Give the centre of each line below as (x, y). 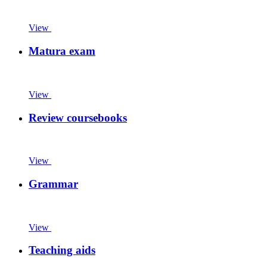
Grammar (53, 184)
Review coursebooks (78, 117)
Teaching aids (62, 250)
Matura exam (62, 51)
